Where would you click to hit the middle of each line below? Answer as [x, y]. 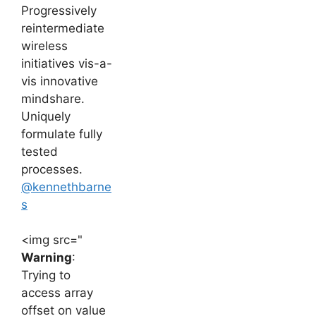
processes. [52, 169]
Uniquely [46, 116]
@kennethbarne [66, 187]
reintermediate [63, 28]
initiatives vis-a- [67, 63]
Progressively [59, 10]
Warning [47, 258]
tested [39, 151]
